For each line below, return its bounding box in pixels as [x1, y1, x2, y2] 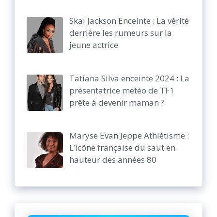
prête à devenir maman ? [69, 96, 164, 108]
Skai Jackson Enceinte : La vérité [69, 15, 189, 27]
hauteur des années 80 [69, 154, 156, 165]
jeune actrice [69, 39, 118, 51]
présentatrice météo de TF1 [69, 84, 174, 96]
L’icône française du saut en [69, 141, 175, 153]
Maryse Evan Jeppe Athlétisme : [69, 129, 189, 141]
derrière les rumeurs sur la [69, 27, 172, 39]
